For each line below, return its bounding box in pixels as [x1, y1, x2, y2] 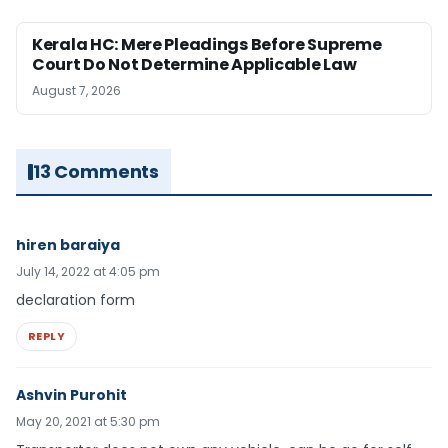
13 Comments [33, 159, 160, 184]
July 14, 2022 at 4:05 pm [16, 263, 160, 280]
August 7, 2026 [32, 82, 121, 99]
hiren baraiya [16, 235, 120, 255]
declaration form [16, 290, 135, 310]
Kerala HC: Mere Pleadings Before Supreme [32, 33, 382, 56]
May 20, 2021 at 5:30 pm [16, 412, 160, 430]
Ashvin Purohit [16, 384, 127, 405]
